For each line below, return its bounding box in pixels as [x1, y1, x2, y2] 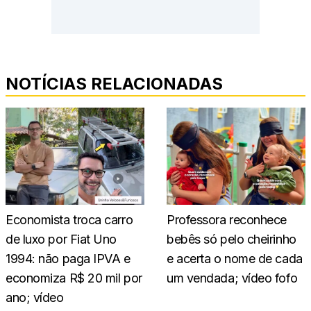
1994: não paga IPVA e [6, 251, 131, 266]
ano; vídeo [6, 289, 64, 305]
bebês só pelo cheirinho [167, 231, 296, 246]
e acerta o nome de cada [167, 251, 303, 266]
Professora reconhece [167, 212, 287, 227]
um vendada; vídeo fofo [167, 270, 298, 285]
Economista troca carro [6, 212, 133, 227]
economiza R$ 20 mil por [6, 270, 142, 285]
